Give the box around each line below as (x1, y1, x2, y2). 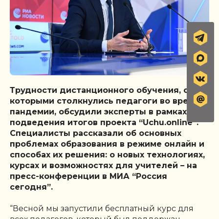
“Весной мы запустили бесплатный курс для (10, 203, 194, 213)
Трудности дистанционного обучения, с (10, 85, 188, 95)
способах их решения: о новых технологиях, (10, 150, 205, 159)
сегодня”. (10, 182, 53, 192)
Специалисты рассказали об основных (10, 128, 181, 138)
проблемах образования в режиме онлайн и (10, 139, 204, 149)
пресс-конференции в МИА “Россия (10, 171, 167, 181)
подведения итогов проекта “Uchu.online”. (10, 117, 198, 127)
